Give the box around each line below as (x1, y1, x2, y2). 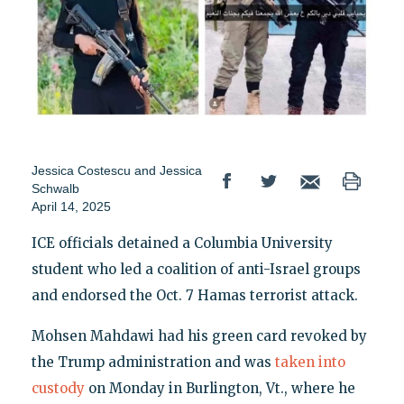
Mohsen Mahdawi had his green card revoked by (31, 327, 367, 345)
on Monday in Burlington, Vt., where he (84, 380, 355, 398)
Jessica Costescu (31, 163, 134, 179)
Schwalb (31, 181, 79, 197)
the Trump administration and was (31, 353, 275, 372)
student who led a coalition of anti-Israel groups (31, 261, 361, 279)
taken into (274, 353, 345, 372)
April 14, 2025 (31, 199, 111, 215)
